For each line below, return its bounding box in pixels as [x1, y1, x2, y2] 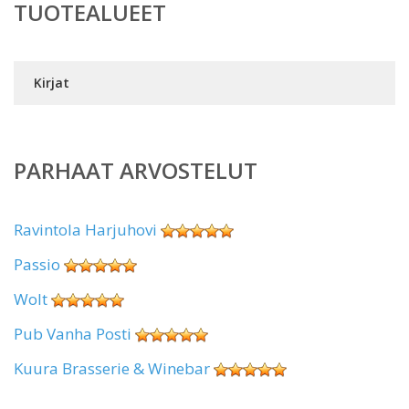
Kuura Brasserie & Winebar [14, 358, 210, 379]
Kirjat [34, 74, 69, 91]
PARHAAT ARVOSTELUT [14, 155, 257, 185]
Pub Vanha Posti [14, 323, 131, 344]
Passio [14, 254, 60, 275]
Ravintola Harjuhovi [14, 219, 157, 240]
